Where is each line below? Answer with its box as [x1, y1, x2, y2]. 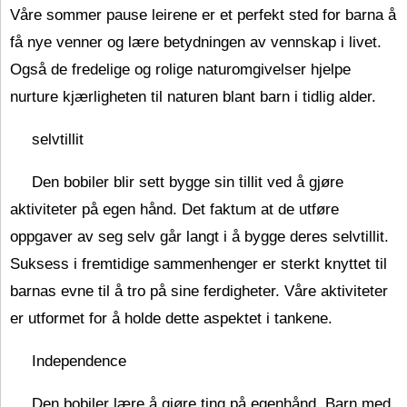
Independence [32, 352, 126, 370]
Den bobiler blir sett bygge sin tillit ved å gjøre [32, 174, 343, 191]
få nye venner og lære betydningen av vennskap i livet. [10, 34, 382, 51]
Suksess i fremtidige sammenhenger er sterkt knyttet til [10, 255, 387, 273]
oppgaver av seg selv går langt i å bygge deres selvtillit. [10, 228, 389, 245]
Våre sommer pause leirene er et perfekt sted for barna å [10, 6, 396, 24]
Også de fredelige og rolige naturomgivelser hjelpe [10, 61, 351, 78]
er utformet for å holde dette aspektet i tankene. [10, 310, 333, 327]
